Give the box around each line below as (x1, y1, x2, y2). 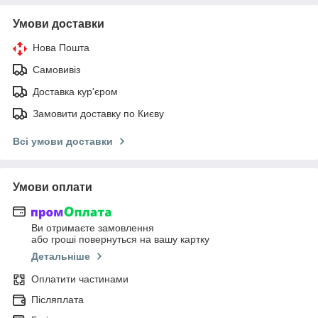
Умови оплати (13, 180, 92, 193)
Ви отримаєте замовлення (31, 222, 154, 234)
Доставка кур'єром (33, 85, 118, 97)
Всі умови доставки (13, 135, 113, 147)
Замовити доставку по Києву (33, 107, 164, 119)
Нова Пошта (33, 41, 89, 53)
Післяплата (31, 294, 84, 306)
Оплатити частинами (31, 273, 128, 285)
